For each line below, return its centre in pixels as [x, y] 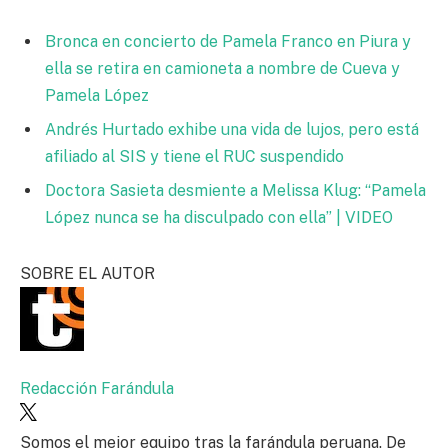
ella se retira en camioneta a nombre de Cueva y [222, 69]
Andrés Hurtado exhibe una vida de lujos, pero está [232, 130]
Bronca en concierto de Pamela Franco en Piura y [228, 42]
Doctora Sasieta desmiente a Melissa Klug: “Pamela [235, 191]
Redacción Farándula [97, 389]
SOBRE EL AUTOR [87, 273]
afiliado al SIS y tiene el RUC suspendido [194, 157]
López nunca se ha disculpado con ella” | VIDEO [219, 218]
